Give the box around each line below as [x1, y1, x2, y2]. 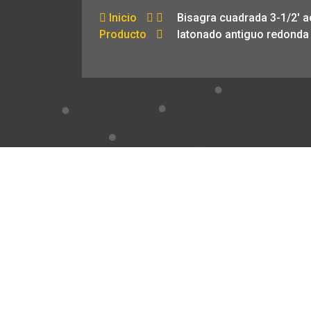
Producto [99, 28, 146, 41]
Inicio [106, 11, 137, 24]
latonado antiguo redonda [177, 28, 310, 41]
